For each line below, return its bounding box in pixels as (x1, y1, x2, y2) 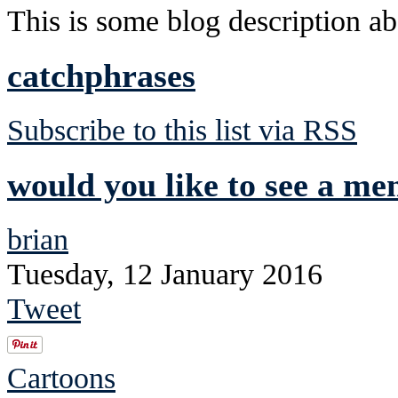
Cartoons (7, 360, 115, 394)
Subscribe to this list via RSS (7, 112, 357, 147)
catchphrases (7, 56, 195, 94)
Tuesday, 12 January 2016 (7, 256, 322, 291)
